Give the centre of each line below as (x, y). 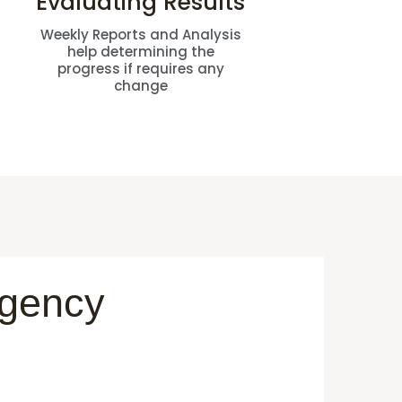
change (140, 85)
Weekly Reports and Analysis (140, 34)
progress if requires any (140, 68)
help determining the (140, 51)
